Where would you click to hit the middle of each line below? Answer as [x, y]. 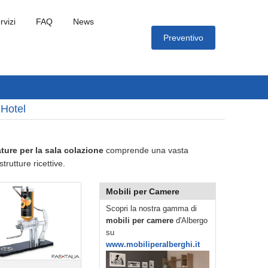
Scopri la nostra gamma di [151, 208]
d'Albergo [191, 220]
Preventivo [183, 38]
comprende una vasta [147, 150]
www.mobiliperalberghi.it [153, 244]
